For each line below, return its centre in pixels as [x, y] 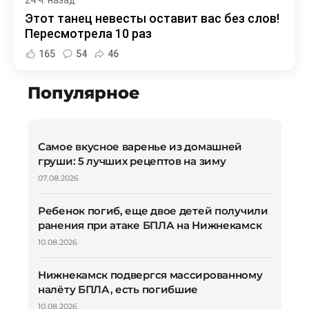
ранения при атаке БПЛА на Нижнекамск [150, 225]
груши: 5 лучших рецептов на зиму [132, 161]
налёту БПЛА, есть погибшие [118, 289]
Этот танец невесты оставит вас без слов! [152, 18]
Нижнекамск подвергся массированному [150, 275]
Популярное [84, 92]
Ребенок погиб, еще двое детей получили [153, 210]
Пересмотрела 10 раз [88, 33]
